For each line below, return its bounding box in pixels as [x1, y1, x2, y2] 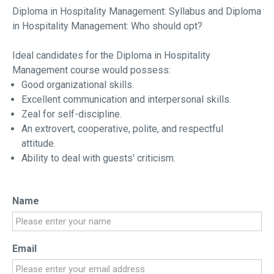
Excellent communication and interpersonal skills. [21, 94, 231, 106]
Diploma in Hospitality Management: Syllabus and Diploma [12, 6, 261, 18]
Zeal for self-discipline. [21, 108, 122, 120]
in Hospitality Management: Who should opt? [12, 20, 202, 32]
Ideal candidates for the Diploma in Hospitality [12, 50, 210, 62]
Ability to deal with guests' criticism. [21, 152, 176, 165]
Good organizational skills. [21, 79, 134, 91]
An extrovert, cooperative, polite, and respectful [21, 123, 223, 135]
